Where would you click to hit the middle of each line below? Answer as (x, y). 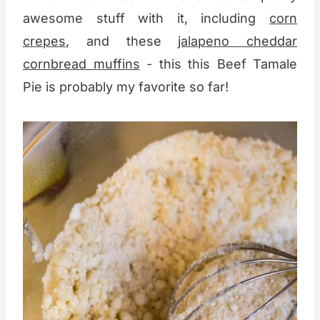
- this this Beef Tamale (218, 64)
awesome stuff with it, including (146, 19)
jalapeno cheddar (237, 41)
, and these (122, 41)
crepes (44, 41)
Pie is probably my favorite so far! (126, 87)
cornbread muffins (81, 64)
